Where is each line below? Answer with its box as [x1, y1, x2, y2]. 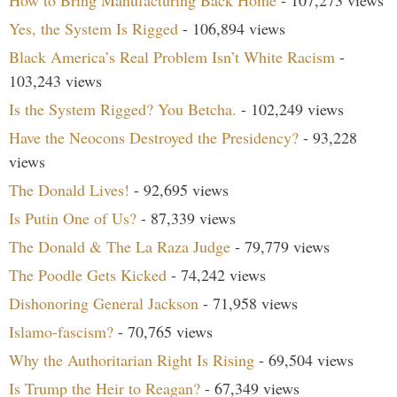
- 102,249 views [237, 98, 344, 121]
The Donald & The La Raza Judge [9, 236, 230, 258]
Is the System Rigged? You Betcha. [9, 98, 237, 121]
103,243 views [9, 70, 102, 92]
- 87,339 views [136, 207, 236, 230]
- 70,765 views [113, 321, 213, 343]
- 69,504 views [254, 349, 354, 371]
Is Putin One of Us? [9, 207, 136, 230]
